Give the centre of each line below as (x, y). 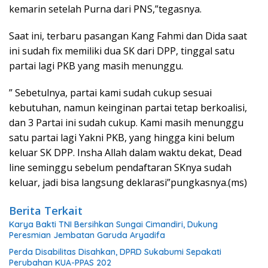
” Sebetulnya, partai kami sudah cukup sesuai (110, 92)
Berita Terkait (46, 210)
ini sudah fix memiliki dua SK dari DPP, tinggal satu (122, 51)
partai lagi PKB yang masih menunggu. (96, 66)
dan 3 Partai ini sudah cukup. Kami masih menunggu (126, 122)
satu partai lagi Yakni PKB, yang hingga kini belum (122, 137)
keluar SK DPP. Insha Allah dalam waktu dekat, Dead (125, 152)
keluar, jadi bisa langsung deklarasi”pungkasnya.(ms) (128, 182)
